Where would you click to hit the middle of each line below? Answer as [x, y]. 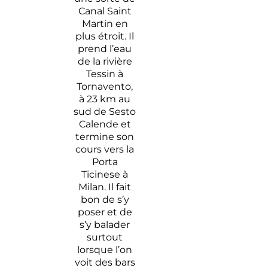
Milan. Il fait [105, 187]
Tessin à [105, 74]
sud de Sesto [105, 112]
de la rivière [105, 62]
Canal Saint [105, 11]
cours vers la [105, 150]
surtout [105, 237]
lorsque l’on [105, 250]
